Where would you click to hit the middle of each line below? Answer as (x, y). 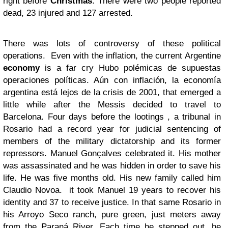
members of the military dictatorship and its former (112, 141)
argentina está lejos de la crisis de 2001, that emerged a (112, 92)
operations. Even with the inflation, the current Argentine (112, 56)
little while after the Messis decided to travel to (112, 105)
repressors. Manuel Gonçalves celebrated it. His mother (112, 153)
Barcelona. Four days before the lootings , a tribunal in (112, 117)
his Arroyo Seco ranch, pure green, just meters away (112, 215)
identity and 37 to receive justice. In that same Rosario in (112, 202)
